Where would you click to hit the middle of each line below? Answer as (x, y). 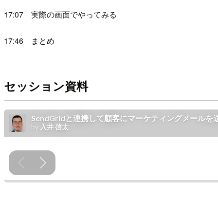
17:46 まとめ (29, 41)
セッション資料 (46, 86)
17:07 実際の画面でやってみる (60, 15)
